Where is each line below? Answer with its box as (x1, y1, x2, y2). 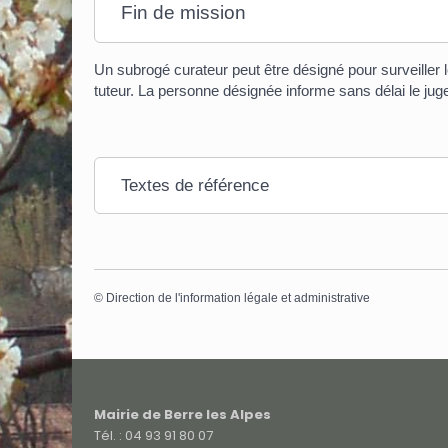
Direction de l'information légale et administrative (105, 291, 370, 306)
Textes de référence (121, 176, 270, 196)
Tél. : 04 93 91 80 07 (94, 425, 213, 445)
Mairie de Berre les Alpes (94, 404, 271, 424)
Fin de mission (121, 2, 247, 24)
